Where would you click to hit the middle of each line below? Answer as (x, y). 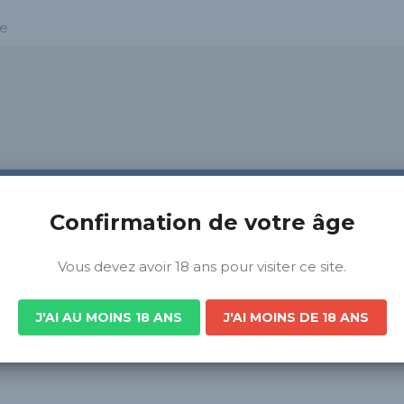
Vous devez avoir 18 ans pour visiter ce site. (202, 266)
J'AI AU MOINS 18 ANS (109, 317)
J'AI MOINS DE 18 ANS (296, 317)
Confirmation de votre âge (202, 222)
